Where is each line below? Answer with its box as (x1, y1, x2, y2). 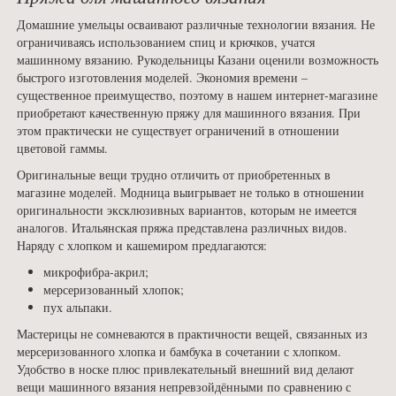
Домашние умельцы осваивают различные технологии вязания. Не (17, 16, 375, 34)
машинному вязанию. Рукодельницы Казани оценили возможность (17, 51, 378, 69)
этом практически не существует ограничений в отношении (17, 122, 339, 140)
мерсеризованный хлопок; (43, 281, 184, 299)
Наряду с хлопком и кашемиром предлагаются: (17, 237, 267, 255)
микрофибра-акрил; (43, 263, 148, 281)
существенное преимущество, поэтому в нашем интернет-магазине (17, 87, 377, 104)
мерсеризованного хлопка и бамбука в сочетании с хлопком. (17, 343, 341, 361)
